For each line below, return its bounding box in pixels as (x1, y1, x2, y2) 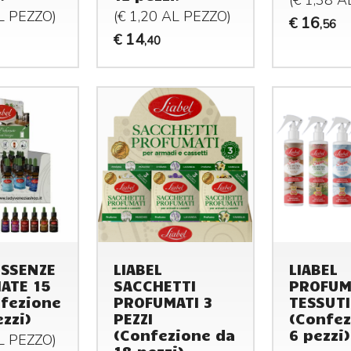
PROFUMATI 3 (114, 292, 213, 312)
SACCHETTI (114, 276, 197, 295)
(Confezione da (114, 325, 236, 345)
